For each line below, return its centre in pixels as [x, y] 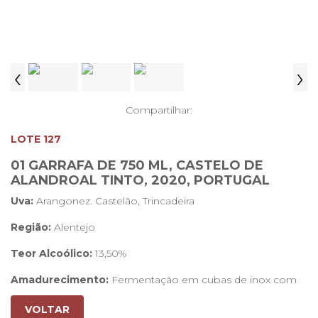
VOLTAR [47, 309]
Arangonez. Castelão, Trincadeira [114, 201]
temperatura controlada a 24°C [87, 295]
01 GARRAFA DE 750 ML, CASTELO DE [137, 165]
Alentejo [75, 227]
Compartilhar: [159, 110]
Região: [32, 227]
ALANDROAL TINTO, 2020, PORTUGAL [140, 180]
